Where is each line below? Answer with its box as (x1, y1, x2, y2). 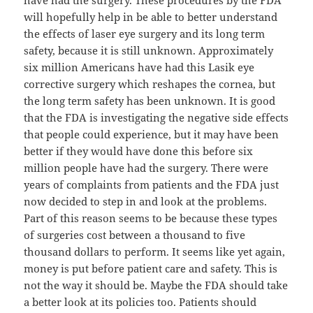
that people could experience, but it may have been (24, 127, 279, 142)
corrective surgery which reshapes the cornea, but (24, 77, 276, 92)
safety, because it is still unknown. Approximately (24, 43, 274, 58)
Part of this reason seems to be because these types (24, 211, 278, 226)
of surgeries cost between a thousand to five (24, 228, 246, 242)
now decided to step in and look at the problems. (24, 194, 268, 209)
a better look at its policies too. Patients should (24, 295, 257, 310)
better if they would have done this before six (24, 144, 254, 159)
